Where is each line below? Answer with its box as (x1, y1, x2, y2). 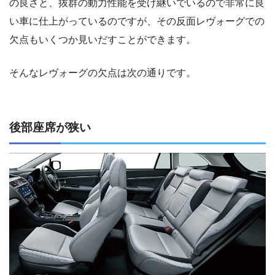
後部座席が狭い (9, 121, 91, 134)
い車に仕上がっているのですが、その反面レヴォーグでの (9, 16, 265, 27)
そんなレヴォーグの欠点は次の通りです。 (9, 68, 196, 79)
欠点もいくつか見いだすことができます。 (9, 34, 196, 45)
